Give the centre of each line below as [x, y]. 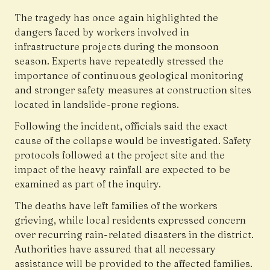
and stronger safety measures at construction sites [133, 90]
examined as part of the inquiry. [88, 184]
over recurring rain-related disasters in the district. [134, 235]
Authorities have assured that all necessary [115, 249]
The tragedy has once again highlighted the [117, 18]
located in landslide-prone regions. [97, 105]
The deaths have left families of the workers [116, 206]
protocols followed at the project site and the [120, 155]
